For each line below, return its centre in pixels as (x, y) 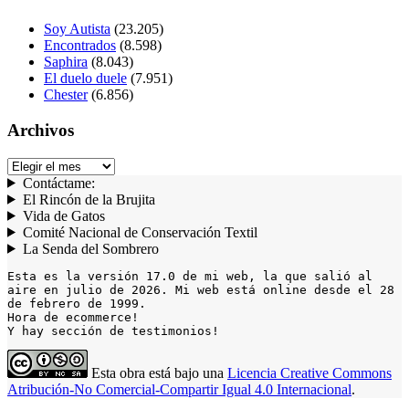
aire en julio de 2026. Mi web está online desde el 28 (201, 289)
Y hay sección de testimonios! (113, 330)
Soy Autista (77, 29)
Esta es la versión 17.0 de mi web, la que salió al (190, 276)
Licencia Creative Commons (309, 372)
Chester (66, 95)
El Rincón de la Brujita (89, 199)
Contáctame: (58, 183)
